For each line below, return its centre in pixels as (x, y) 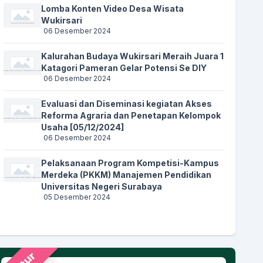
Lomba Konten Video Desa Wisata (112, 8)
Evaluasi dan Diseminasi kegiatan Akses (126, 103)
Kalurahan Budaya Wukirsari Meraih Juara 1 (132, 56)
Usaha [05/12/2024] (82, 127)
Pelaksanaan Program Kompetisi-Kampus (130, 163)
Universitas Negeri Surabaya (101, 186)
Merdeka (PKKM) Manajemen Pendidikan (126, 174)
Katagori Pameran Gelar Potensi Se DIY (124, 68)
